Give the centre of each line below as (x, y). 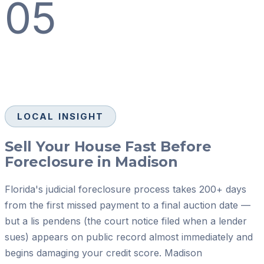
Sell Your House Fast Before (108, 146)
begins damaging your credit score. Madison (103, 253)
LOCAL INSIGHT (61, 116)
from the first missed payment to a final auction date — (128, 205)
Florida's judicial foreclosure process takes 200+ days (126, 189)
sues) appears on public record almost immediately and (129, 237)
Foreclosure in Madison (91, 161)
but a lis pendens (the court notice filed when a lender (126, 221)
